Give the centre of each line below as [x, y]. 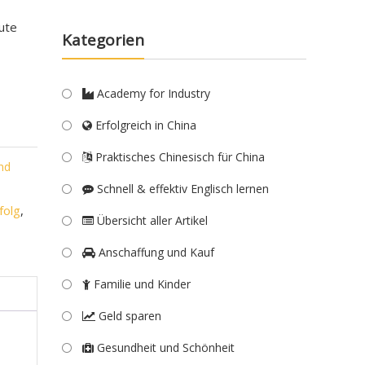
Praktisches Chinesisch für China [178, 157]
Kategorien [103, 40]
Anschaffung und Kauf [155, 252]
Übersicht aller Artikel [151, 220]
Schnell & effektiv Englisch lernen [181, 189]
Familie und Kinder [141, 284]
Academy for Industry [152, 93]
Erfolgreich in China [144, 125]
